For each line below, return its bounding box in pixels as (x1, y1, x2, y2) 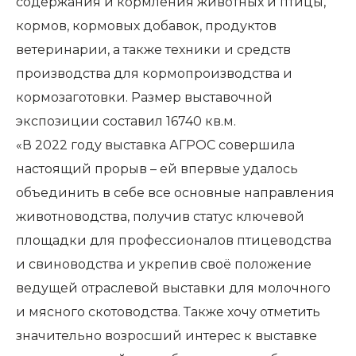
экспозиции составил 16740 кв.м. (16, 114, 236, 130)
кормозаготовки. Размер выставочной (16, 90, 273, 106)
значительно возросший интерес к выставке (16, 328, 317, 344)
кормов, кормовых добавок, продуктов (16, 18, 277, 34)
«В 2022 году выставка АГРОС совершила (16, 137, 295, 153)
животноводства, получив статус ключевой (16, 209, 304, 225)
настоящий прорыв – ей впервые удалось (16, 161, 298, 177)
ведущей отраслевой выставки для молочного (16, 281, 331, 296)
